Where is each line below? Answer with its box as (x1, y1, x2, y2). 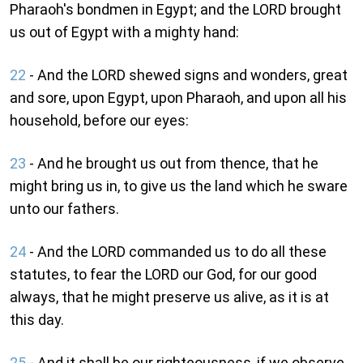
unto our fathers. (10, 200, 119, 218)
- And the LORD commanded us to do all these (26, 243, 327, 261)
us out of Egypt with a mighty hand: (10, 23, 239, 41)
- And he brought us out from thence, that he (26, 155, 318, 173)
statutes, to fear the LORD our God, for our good (10, 266, 317, 284)
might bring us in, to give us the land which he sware (10, 177, 348, 195)
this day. (10, 311, 64, 329)
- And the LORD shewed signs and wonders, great (26, 66, 348, 84)
